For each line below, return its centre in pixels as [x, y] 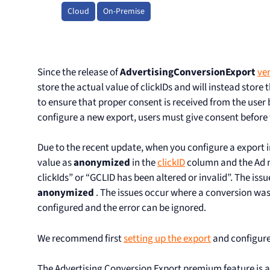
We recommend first [80, 238]
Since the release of [79, 72]
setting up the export [167, 238]
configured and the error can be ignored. [122, 208]
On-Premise [124, 11]
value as [55, 163]
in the [144, 163]
